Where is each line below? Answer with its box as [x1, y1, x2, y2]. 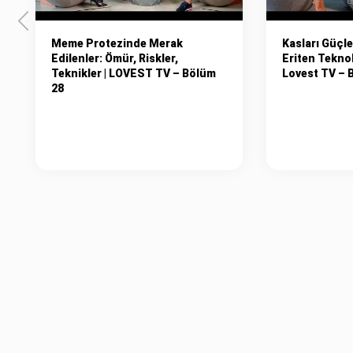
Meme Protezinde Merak [50, 36, 183, 50]
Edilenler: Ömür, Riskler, [50, 51, 178, 65]
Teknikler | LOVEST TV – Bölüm [50, 66, 216, 80]
